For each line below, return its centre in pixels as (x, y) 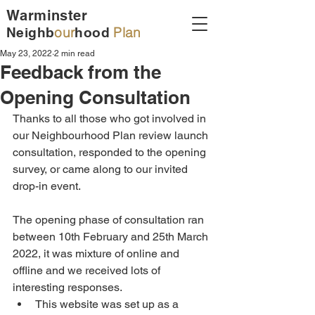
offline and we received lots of (88, 270)
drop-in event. (48, 186)
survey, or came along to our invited (102, 169)
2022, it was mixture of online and (97, 253)
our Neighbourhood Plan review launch (112, 135)
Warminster (47, 15)
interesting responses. (69, 287)
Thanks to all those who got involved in (111, 118)
